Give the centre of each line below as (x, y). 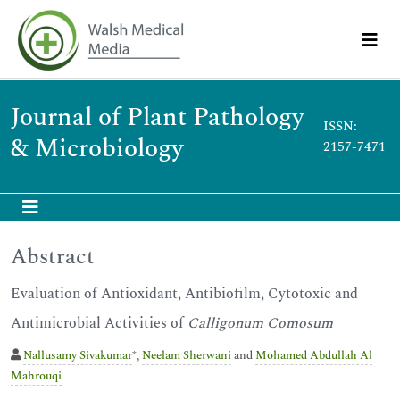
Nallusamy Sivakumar (78, 355)
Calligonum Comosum (260, 323)
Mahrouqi (36, 376)
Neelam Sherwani (187, 355)
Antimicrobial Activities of (99, 323)
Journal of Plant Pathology (157, 117)
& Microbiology (97, 149)
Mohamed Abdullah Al (314, 355)
